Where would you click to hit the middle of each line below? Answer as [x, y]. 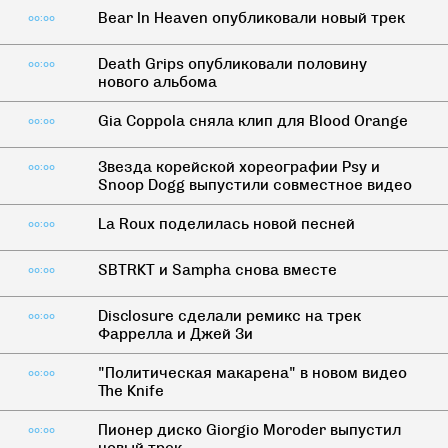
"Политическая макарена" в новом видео [252, 373]
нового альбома [157, 82]
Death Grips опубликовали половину [232, 64]
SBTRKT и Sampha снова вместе [217, 270]
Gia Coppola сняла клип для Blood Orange [252, 121]
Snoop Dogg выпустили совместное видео [254, 185]
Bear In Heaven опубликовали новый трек [251, 18]
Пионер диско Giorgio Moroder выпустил [249, 430]
